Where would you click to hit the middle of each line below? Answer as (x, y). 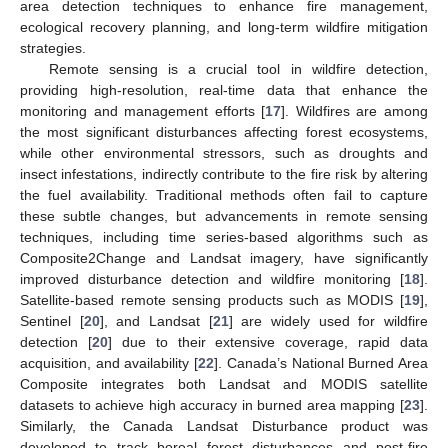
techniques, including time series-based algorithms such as (224, 236)
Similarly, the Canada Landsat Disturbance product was (224, 425)
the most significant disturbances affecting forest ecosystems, (224, 131)
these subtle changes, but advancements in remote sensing (224, 215)
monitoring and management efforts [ (143, 110)
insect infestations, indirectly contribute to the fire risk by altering (224, 173)
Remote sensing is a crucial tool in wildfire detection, (238, 68)
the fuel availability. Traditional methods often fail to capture (224, 194)
